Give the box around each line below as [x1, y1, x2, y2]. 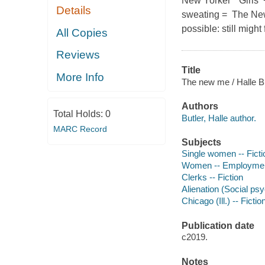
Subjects [181, 137, 221, 147]
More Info [56, 70, 105, 83]
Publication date [181, 220, 254, 231]
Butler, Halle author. [181, 112, 256, 123]
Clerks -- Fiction [181, 172, 243, 183]
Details [56, 4, 92, 17]
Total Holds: [53, 109, 105, 119]
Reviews [56, 49, 101, 62]
